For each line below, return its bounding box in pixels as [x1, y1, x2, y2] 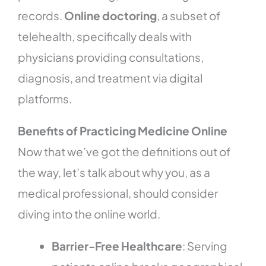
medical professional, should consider [18, 186, 218, 201]
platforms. [18, 91, 72, 106]
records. [18, 8, 65, 23]
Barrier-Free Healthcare [52, 239, 183, 254]
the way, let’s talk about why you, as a [18, 165, 211, 180]
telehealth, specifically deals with [18, 29, 192, 44]
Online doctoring [64, 8, 157, 23]
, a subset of [157, 8, 221, 23]
